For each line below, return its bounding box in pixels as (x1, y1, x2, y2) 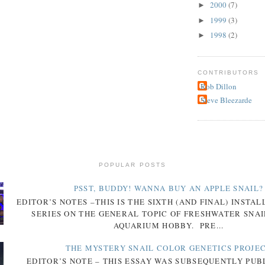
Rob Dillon (201, 81, 237, 92)
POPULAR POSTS (99, 161, 166, 168)
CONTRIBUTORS (198, 69, 260, 76)
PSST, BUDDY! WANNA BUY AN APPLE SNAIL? (73, 183, 264, 194)
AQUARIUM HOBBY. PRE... (113, 219, 224, 231)
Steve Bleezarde (201, 95, 252, 106)
